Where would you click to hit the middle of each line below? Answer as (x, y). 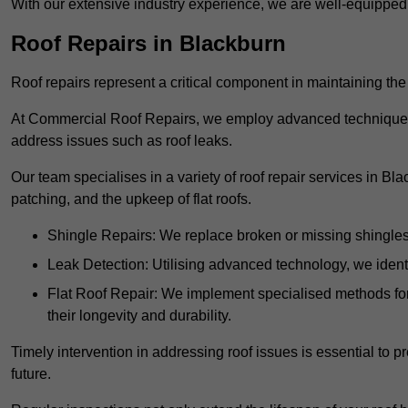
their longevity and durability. (139, 316)
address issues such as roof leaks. (122, 141)
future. (31, 374)
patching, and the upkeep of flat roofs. (131, 199)
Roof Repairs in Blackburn (148, 44)
